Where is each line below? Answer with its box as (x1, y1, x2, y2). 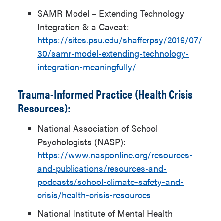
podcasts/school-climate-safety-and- (37, 175, 184, 187)
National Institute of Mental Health (37, 207, 173, 219)
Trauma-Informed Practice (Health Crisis (18, 85, 193, 102)
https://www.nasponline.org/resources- (37, 148, 193, 161)
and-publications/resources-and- (37, 162, 167, 174)
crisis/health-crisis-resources (37, 188, 151, 201)
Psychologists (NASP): (37, 135, 126, 147)
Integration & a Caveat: (37, 20, 129, 33)
